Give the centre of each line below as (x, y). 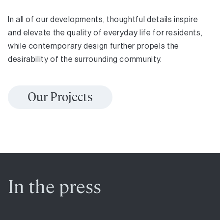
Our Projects (60, 97)
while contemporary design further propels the (94, 46)
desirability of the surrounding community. (85, 59)
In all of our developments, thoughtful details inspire (103, 19)
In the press (55, 187)
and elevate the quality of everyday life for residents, (105, 32)
